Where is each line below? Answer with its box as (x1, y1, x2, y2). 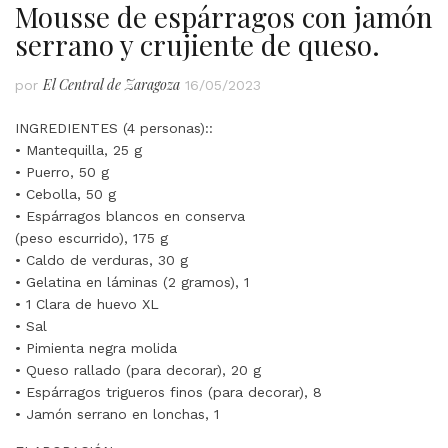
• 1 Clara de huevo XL (15, 295, 159, 312)
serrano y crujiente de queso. (15, 25, 380, 63)
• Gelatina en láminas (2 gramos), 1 (15, 273, 249, 290)
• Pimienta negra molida (15, 339, 177, 356)
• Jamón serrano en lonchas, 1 (15, 405, 219, 422)
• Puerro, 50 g (15, 163, 109, 180)
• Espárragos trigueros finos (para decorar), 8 (15, 383, 322, 400)
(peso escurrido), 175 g (15, 229, 168, 246)
